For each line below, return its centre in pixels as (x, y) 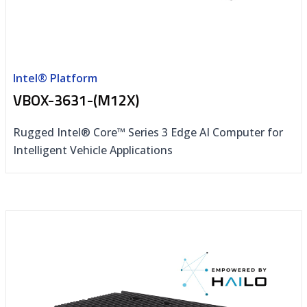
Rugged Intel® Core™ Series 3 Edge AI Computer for (148, 132)
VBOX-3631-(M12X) (76, 100)
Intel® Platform (55, 78)
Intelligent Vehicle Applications (93, 150)
